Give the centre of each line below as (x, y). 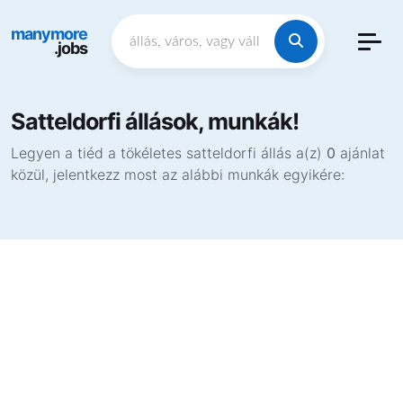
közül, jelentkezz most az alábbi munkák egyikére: (178, 175)
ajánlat (360, 153)
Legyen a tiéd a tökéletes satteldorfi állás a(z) (169, 153)
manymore (49, 34)
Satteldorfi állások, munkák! (155, 121)
